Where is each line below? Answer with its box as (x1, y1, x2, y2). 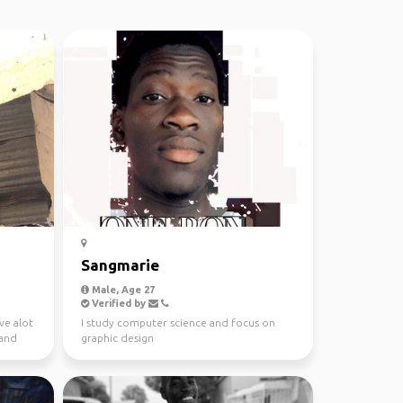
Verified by (88, 298, 148, 309)
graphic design (80, 332, 154, 344)
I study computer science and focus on (80, 317, 275, 328)
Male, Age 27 (88, 284, 155, 295)
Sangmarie (80, 256, 159, 273)
